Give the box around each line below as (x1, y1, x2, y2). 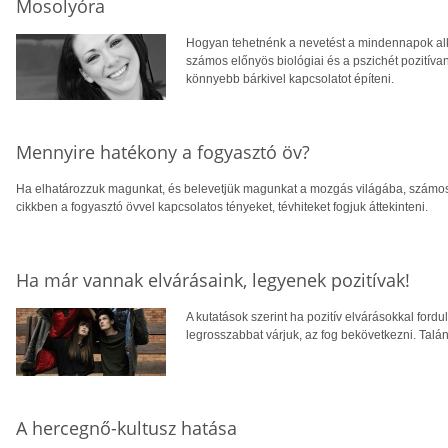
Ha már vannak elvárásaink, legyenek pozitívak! (16, 268, 410, 293)
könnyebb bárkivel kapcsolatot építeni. (186, 72, 394, 87)
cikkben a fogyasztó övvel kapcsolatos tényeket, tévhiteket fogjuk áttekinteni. (16, 200, 428, 215)
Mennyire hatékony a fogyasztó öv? (16, 140, 310, 165)
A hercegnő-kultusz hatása (16, 416, 237, 441)
